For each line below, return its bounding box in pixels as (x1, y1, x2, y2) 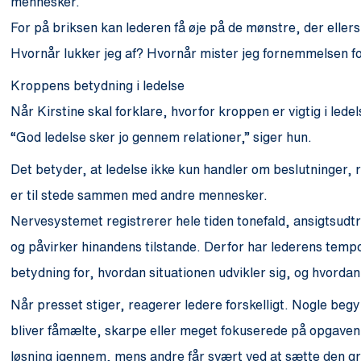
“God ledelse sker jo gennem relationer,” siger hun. (10, 130, 313, 143)
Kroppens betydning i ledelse (10, 78, 185, 92)
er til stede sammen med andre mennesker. (10, 188, 268, 201)
